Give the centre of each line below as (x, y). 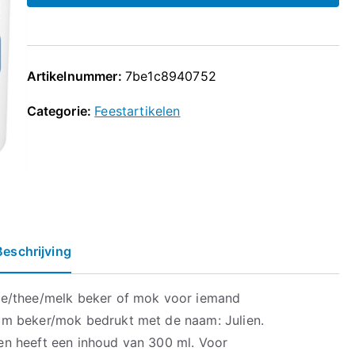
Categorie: (61, 111)
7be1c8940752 (170, 76)
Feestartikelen (137, 111)
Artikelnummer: (76, 76)
